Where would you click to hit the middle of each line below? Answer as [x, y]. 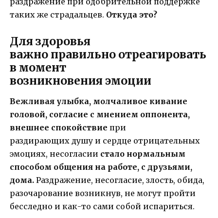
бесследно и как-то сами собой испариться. [102, 207]
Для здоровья [50, 41]
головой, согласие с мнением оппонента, [100, 115]
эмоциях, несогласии [54, 154]
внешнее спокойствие [59, 128]
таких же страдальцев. [58, 14]
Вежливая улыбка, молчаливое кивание [99, 101]
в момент [38, 68]
